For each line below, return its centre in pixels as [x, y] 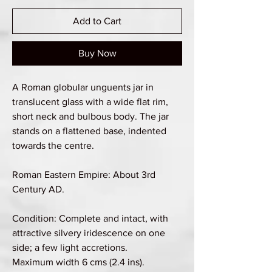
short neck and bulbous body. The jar [90, 116]
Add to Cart [97, 21]
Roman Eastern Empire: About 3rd [84, 174]
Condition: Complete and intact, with [90, 218]
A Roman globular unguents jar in [83, 87]
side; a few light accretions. [70, 247]
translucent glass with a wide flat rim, [90, 101]
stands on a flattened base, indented [89, 131]
